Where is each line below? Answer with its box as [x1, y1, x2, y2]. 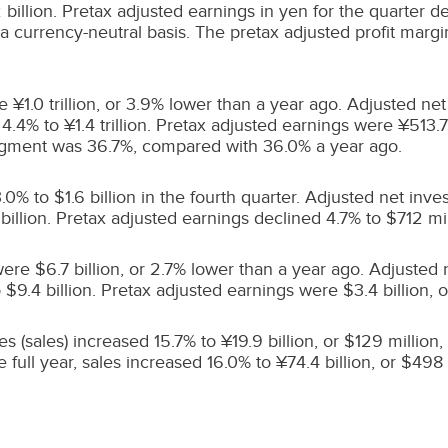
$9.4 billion [6, 280, 92, 300]
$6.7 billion [35, 259, 120, 279]
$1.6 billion [54, 187, 136, 207]
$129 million [344, 331, 439, 351]
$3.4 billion [343, 280, 429, 300]
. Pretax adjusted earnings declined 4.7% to [47, 208, 386, 228]
